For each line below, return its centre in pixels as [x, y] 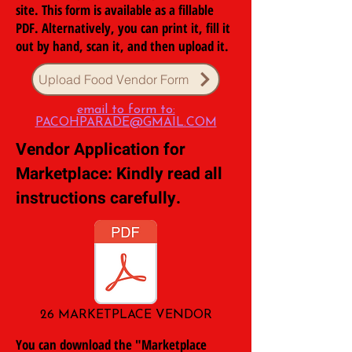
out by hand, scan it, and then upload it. [122, 46]
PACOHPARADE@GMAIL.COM [126, 122]
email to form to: [126, 110]
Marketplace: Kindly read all [119, 174]
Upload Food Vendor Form [114, 79]
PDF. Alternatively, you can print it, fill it [123, 27]
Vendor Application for [101, 149]
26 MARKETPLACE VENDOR [126, 315]
